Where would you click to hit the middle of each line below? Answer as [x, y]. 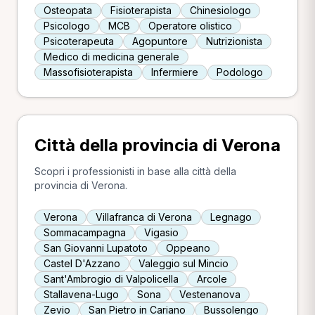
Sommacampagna [85, 232]
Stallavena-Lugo [81, 294]
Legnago [231, 217]
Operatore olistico [190, 25]
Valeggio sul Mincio [184, 263]
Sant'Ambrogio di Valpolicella [111, 278]
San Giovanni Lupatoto [96, 247]
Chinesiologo [220, 10]
